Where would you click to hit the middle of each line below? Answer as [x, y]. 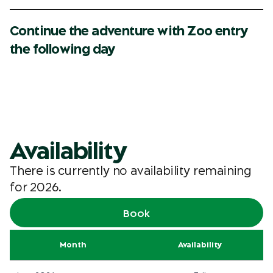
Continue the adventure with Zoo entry [129, 31]
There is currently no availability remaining [131, 171]
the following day [62, 49]
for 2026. [36, 187]
